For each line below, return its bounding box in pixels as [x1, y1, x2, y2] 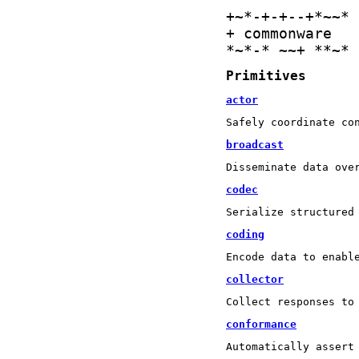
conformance [226, 317, 296, 330]
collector [226, 272, 284, 285]
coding [226, 228, 264, 240]
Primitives [226, 68, 306, 83]
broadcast [226, 138, 284, 151]
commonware [235, 25, 341, 42]
